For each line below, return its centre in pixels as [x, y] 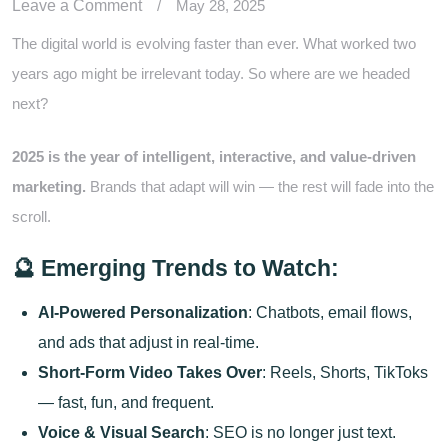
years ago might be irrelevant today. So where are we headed [211, 74]
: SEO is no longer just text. [300, 433]
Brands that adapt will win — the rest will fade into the [260, 186]
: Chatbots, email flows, [329, 313]
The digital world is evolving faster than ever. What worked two [214, 44]
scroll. [31, 216]
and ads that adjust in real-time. [148, 343]
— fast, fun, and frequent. [125, 403]
